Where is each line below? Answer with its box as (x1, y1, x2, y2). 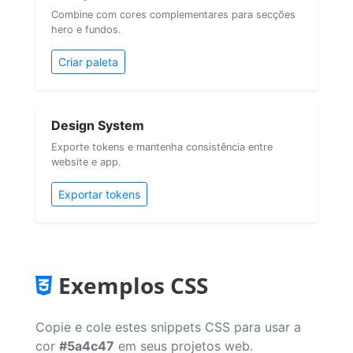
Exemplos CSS (58, 269, 208, 300)
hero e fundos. (51, 23, 121, 35)
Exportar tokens (58, 187, 140, 201)
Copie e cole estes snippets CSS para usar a (35, 318, 301, 335)
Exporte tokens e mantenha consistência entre (51, 140, 273, 153)
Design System (51, 117, 144, 133)
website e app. (51, 155, 121, 168)
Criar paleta (58, 54, 118, 69)
